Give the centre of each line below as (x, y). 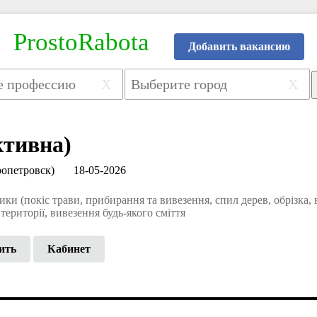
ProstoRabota (81, 42)
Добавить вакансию (239, 46)
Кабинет (69, 248)
